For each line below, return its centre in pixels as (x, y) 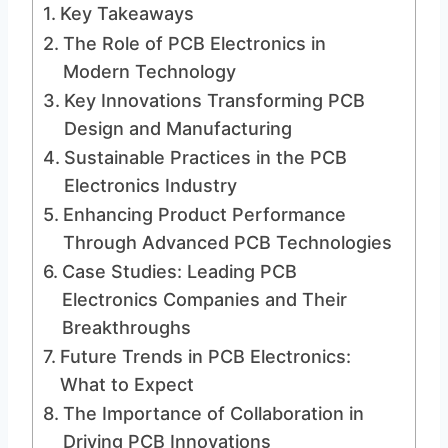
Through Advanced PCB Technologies (227, 242)
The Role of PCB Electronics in (194, 43)
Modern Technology (149, 71)
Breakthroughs (126, 327)
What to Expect (126, 384)
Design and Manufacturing (177, 128)
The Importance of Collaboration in (213, 413)
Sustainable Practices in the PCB (205, 157)
